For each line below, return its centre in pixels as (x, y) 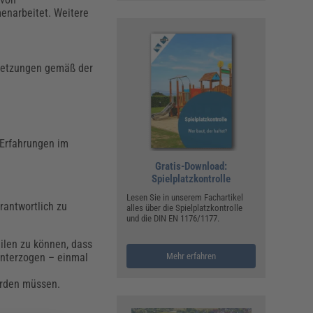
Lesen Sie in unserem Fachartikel (185, 198)
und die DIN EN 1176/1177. (173, 219)
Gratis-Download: (191, 167)
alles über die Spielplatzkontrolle (185, 208)
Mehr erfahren (191, 256)
